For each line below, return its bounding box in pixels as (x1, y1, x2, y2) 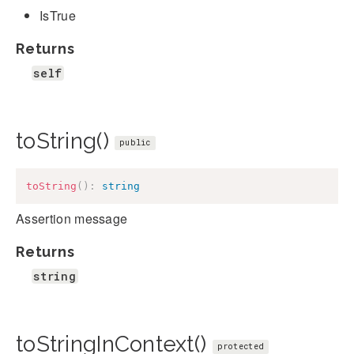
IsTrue (40, 6, 76, 24)
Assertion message (16, 209, 128, 228)
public (119, 137, 151, 149)
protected (217, 341, 265, 352)
